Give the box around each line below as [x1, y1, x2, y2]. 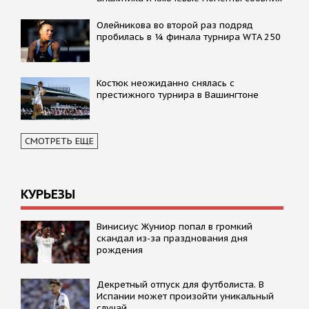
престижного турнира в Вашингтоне [97, 88, 259, 101]
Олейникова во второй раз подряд [97, 19, 253, 31]
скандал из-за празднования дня [97, 232, 248, 244]
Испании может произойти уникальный [97, 290, 274, 302]
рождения [97, 243, 143, 256]
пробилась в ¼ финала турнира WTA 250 [97, 30, 281, 43]
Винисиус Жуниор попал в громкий [97, 220, 252, 232]
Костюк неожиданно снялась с [97, 77, 235, 89]
